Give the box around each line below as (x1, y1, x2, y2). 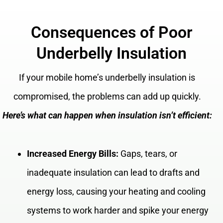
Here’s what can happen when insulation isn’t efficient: (2, 110, 212, 120)
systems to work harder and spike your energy (27, 205, 209, 216)
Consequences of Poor (30, 22, 193, 42)
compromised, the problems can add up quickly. (13, 91, 201, 102)
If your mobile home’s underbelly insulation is (19, 72, 196, 83)
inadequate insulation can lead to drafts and (27, 167, 200, 178)
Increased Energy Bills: (27, 148, 118, 159)
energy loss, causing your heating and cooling (27, 186, 206, 197)
